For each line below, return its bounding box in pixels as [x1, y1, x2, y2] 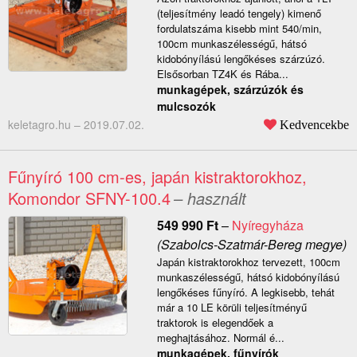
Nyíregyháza [231, 216, 304, 235]
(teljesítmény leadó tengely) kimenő [156, 6, 321, 22]
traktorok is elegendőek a [156, 315, 273, 331]
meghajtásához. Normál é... [156, 330, 284, 346]
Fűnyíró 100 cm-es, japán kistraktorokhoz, [8, 165, 307, 189]
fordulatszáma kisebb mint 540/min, [156, 21, 322, 37]
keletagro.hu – [8, 116, 84, 133]
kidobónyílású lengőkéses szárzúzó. [156, 51, 325, 67]
